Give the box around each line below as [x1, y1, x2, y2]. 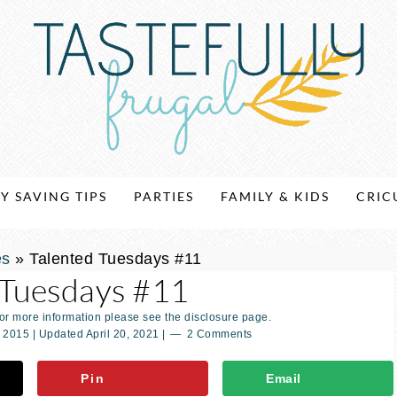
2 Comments [186, 328, 253, 340]
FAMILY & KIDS [221, 189, 330, 204]
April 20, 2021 [85, 328, 160, 340]
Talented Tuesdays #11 [29, 250, 202, 268]
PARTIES [134, 189, 194, 204]
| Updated [29, 328, 86, 340]
